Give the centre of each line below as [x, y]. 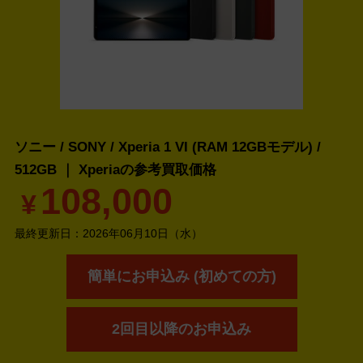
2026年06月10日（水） [143, 233]
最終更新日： [49, 233]
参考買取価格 [175, 169]
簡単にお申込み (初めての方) [181, 276]
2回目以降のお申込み [181, 329]
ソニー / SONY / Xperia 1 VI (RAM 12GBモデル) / [168, 147]
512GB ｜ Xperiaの [74, 169]
